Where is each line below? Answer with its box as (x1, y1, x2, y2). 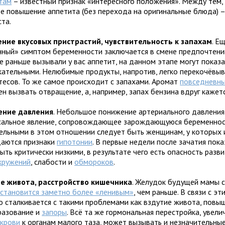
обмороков (74, 157, 114, 167)
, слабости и (31, 157, 75, 167)
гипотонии (57, 137, 93, 147)
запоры (42, 207, 67, 217)
